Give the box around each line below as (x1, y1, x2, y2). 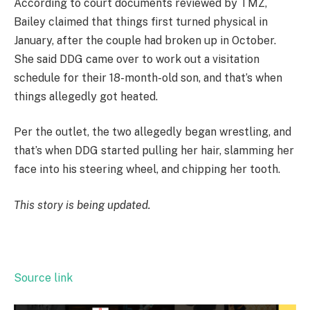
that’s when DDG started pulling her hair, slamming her (14, 144, 294, 158)
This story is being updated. (14, 198, 151, 212)
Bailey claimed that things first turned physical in (14, 15, 268, 28)
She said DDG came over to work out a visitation (14, 52, 259, 66)
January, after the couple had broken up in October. (14, 33, 276, 47)
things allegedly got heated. (14, 89, 158, 103)
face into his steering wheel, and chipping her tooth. (14, 163, 280, 176)
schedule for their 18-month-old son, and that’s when (14, 71, 282, 84)
